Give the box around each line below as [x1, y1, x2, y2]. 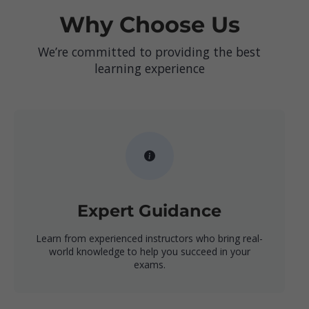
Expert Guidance [77, 201, 221, 221]
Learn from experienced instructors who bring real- [36, 232, 263, 246]
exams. [133, 258, 166, 272]
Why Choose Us [59, 10, 240, 38]
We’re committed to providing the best [38, 43, 261, 60]
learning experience [94, 59, 205, 77]
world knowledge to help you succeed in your [48, 245, 250, 259]
